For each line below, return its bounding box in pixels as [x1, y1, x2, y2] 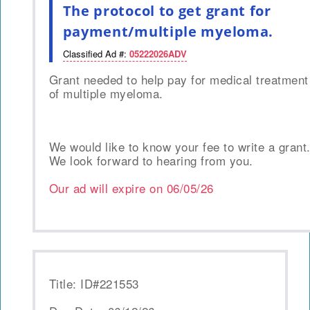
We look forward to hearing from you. [48, 152, 253, 170]
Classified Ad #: [62, 47, 129, 61]
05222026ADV [129, 47, 187, 61]
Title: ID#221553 [48, 275, 139, 293]
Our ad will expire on [48, 179, 167, 197]
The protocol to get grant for [62, 1, 271, 21]
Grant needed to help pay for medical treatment [48, 71, 309, 89]
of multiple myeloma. [48, 84, 163, 102]
